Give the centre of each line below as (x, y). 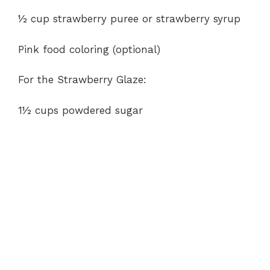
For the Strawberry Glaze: (82, 80)
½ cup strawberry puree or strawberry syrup (129, 19)
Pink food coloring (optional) (89, 49)
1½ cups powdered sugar (80, 110)
